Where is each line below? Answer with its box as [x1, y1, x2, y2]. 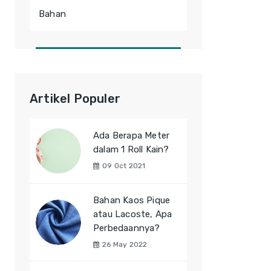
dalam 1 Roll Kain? [93, 144, 169, 155]
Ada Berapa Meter [93, 130, 170, 141]
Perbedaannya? [93, 223, 160, 233]
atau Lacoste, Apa [93, 209, 172, 220]
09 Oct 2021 [102, 162, 146, 170]
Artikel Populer [30, 91, 120, 106]
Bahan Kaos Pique [93, 195, 171, 206]
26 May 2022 [102, 240, 148, 249]
